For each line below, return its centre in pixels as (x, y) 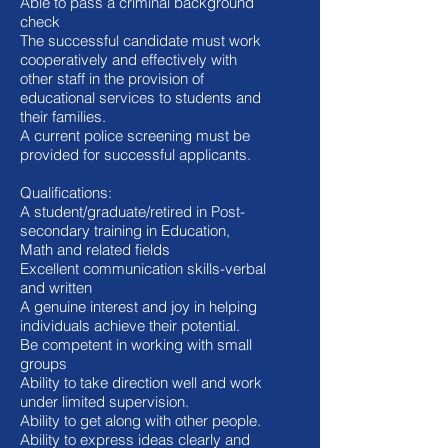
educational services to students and (140, 97)
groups (43, 363)
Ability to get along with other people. (140, 420)
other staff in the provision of (112, 78)
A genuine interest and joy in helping (138, 306)
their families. (63, 116)
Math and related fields (95, 249)
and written (56, 287)
